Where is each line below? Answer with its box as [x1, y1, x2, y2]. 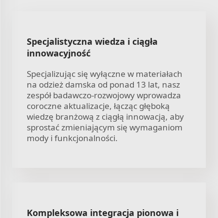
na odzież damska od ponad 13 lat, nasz [27, 78, 180, 90]
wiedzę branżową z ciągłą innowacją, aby [27, 110, 184, 122]
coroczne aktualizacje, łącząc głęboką [27, 100, 170, 111]
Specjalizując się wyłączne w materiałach [27, 68, 182, 79]
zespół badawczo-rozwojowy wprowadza [27, 89, 181, 101]
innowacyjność [27, 47, 91, 59]
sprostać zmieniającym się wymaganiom [27, 121, 182, 133]
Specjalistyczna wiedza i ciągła [27, 35, 158, 47]
